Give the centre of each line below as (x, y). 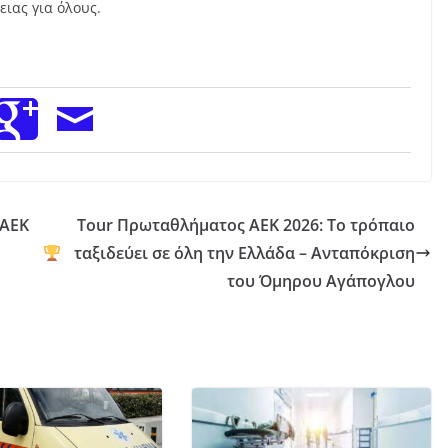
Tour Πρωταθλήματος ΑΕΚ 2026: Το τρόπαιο (246, 224)
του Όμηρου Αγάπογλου (321, 280)
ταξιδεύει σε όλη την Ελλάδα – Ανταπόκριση (244, 252)
